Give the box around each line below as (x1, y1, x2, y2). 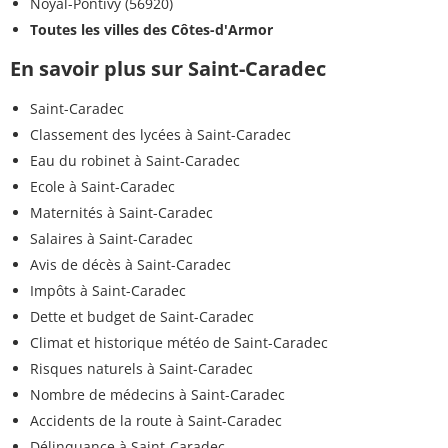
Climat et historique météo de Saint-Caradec (30, 333, 328, 353)
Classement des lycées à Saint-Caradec (30, 125, 291, 145)
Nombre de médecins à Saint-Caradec (30, 385, 285, 405)
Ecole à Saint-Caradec (30, 177, 175, 197)
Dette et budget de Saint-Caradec (30, 307, 254, 327)
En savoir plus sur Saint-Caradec (10, 55, 326, 83)
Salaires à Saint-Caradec (30, 229, 193, 249)
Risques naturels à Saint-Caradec (30, 359, 253, 379)
